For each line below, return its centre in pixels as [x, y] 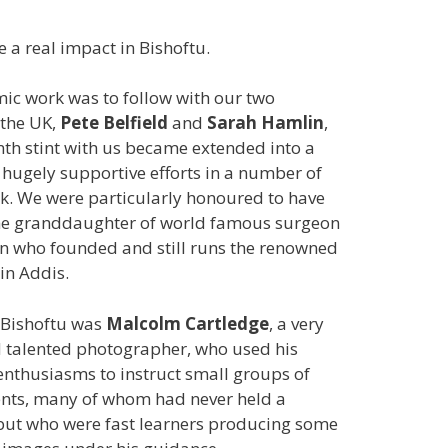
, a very [296, 323]
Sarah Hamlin [265, 122]
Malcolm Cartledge [187, 323]
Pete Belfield [113, 122]
